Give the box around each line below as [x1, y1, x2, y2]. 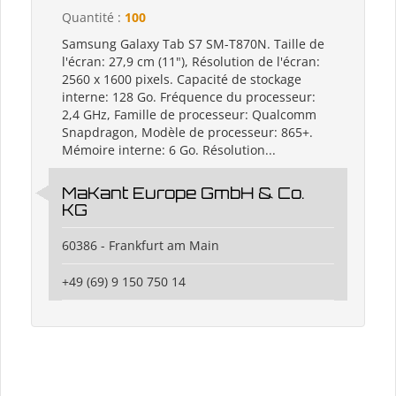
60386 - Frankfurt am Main [62, 237, 219, 255]
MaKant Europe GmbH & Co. [62, 183, 305, 203]
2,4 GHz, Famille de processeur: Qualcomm [62, 106, 316, 124]
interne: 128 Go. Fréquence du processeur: [62, 88, 316, 106]
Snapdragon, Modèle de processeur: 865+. [62, 124, 313, 141]
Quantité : [62, 9, 125, 27]
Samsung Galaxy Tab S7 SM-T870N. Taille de [62, 35, 324, 53]
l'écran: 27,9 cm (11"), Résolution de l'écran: [62, 53, 320, 71]
